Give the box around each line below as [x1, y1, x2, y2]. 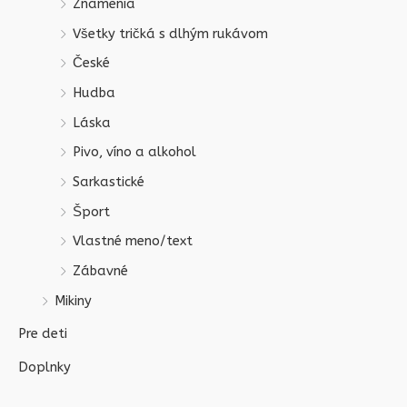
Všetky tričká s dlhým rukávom [73, 25, 268, 42]
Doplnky [18, 359, 71, 375]
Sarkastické [73, 174, 144, 191]
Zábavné [73, 263, 128, 279]
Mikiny [55, 293, 92, 309]
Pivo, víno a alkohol [73, 144, 196, 161]
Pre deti [18, 326, 67, 342]
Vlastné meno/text [73, 233, 193, 250]
